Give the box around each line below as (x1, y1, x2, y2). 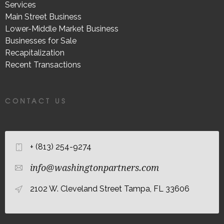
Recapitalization (5, 47, 64, 57)
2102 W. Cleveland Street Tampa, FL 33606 (30, 183, 189, 193)
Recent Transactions (5, 59, 81, 69)
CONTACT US (5, 95, 66, 105)
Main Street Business (5, 11, 81, 21)
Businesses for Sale (5, 35, 76, 45)
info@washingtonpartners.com (30, 162, 159, 173)
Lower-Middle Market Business (5, 23, 118, 33)
